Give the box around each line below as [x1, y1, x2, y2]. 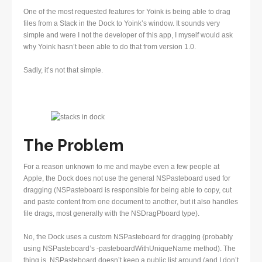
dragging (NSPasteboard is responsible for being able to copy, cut [23, 186, 232, 195]
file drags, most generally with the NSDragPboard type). [23, 209, 199, 218]
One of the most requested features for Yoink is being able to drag [23, 8, 230, 16]
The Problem [23, 136, 124, 155]
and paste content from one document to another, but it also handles [23, 198, 238, 206]
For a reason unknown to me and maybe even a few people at [23, 163, 219, 171]
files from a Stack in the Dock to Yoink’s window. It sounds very [23, 19, 220, 28]
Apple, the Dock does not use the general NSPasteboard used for [23, 174, 230, 183]
